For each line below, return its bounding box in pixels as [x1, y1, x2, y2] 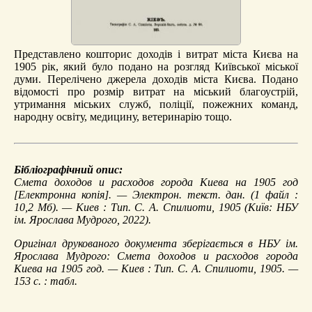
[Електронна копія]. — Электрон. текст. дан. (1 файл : [14, 188, 298, 201]
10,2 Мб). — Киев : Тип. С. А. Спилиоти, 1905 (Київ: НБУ [14, 201, 298, 213]
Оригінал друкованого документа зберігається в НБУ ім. [14, 237, 298, 249]
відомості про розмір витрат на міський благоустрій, [14, 85, 298, 97]
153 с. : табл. [14, 274, 77, 287]
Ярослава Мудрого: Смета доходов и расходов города [14, 249, 298, 262]
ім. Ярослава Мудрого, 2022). [14, 213, 151, 226]
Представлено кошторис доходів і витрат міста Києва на [14, 47, 298, 60]
